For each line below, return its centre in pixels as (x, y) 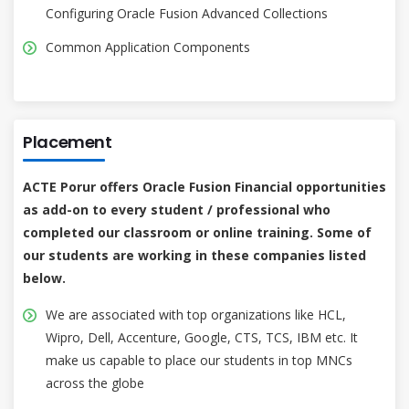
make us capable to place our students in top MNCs (199, 360)
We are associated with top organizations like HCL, (196, 314)
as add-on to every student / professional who (177, 209)
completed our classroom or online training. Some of (197, 232)
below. (44, 278)
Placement (68, 142)
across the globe (95, 383)
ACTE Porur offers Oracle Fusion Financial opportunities (204, 186)
